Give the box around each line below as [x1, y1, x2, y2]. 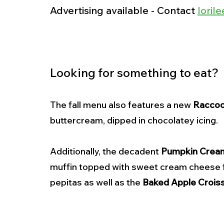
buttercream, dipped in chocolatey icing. [50, 114, 220, 126]
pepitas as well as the [50, 176, 142, 188]
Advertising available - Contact [50, 4, 197, 17]
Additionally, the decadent [50, 145, 161, 157]
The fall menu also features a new [50, 99, 193, 111]
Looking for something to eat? [50, 65, 221, 80]
